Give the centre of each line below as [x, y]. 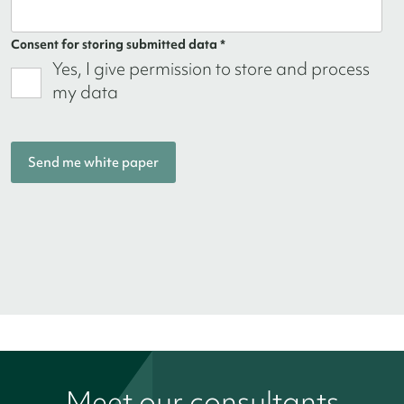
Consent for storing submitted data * [118, 45]
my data [85, 92]
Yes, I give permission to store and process [211, 69]
